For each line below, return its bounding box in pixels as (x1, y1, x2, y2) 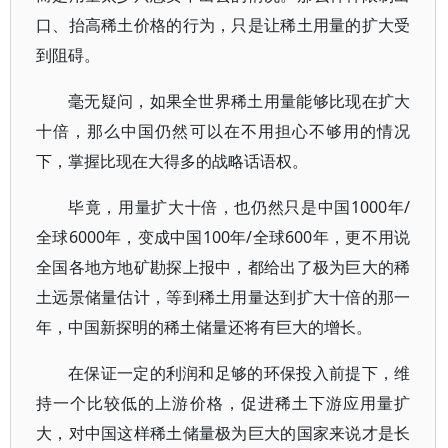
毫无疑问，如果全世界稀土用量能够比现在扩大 (68, 90, 411, 112)
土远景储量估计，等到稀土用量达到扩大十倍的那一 (36, 286, 411, 308)
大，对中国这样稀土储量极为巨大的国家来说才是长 (36, 422, 411, 444)
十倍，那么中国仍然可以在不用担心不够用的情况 (36, 120, 411, 142)
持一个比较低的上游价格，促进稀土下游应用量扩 (36, 392, 411, 414)
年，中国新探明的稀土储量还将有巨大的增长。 (36, 316, 372, 338)
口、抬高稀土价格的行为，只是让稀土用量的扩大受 (36, 14, 411, 36)
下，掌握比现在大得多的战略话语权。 (36, 150, 308, 172)
